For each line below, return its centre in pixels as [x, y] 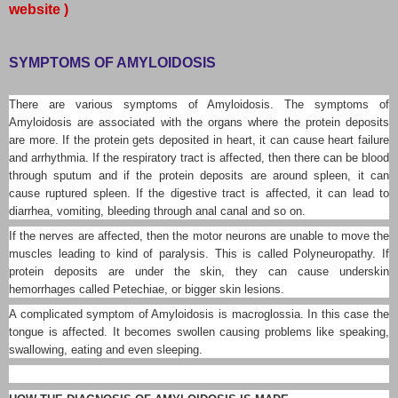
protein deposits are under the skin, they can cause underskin [199, 271]
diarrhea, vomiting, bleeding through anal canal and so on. [157, 211]
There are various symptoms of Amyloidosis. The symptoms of [199, 104]
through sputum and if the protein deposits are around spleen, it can [199, 175]
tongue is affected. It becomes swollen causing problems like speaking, [199, 331]
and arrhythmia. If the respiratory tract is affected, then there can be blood [199, 157]
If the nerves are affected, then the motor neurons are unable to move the [199, 235]
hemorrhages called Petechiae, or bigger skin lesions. [147, 289]
